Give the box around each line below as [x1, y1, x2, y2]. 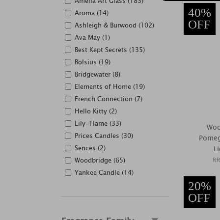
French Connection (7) [75, 94, 142, 104]
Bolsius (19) [75, 57, 110, 67]
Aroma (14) [75, 8, 109, 18]
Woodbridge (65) [75, 155, 125, 165]
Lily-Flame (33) [75, 118, 121, 129]
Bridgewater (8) [75, 69, 120, 80]
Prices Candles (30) [75, 131, 133, 141]
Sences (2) [75, 143, 106, 153]
